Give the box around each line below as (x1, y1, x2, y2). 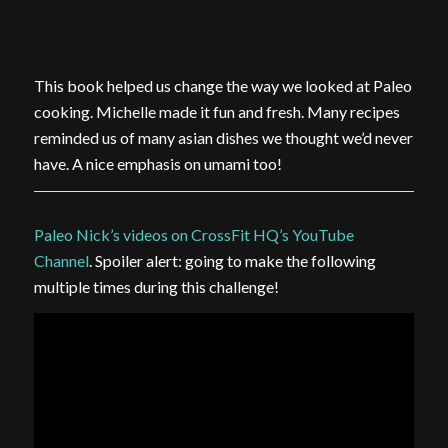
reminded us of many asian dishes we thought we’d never (33, 128, 413, 148)
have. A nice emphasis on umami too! (33, 154, 282, 174)
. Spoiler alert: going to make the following (88, 250, 376, 270)
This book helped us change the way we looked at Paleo (33, 76, 412, 96)
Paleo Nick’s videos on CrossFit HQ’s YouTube (33, 224, 354, 244)
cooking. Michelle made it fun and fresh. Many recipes (33, 102, 400, 122)
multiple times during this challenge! (33, 276, 279, 296)
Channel (33, 250, 89, 270)
